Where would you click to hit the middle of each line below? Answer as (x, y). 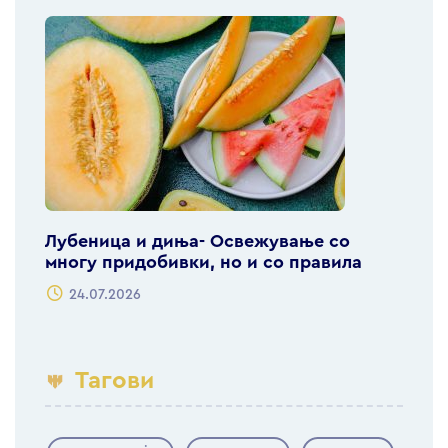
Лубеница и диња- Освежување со (197, 241)
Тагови (114, 381)
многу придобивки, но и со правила (203, 262)
